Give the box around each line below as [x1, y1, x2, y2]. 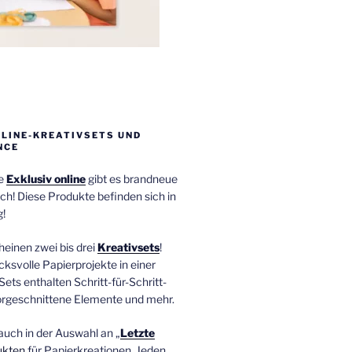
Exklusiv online [5, 171, 86, 185]
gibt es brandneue [85, 171, 178, 185]
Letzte [119, 325, 155, 339]
